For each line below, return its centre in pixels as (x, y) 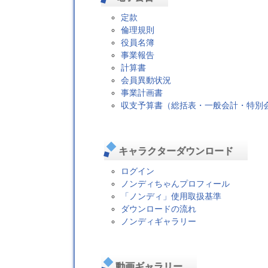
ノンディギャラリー (159, 221)
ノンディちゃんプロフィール (176, 183)
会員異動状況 (146, 80)
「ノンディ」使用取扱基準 (171, 196)
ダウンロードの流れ (159, 208)
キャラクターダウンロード (176, 151)
